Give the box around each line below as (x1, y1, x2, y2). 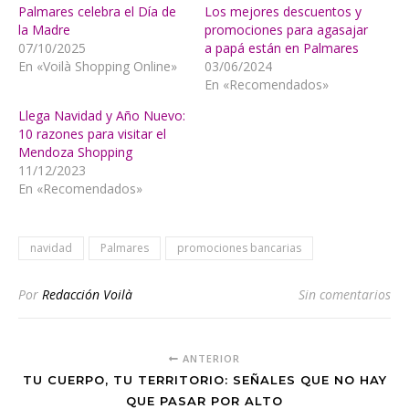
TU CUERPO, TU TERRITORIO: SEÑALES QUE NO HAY (22, 372, 387, 388)
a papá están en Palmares (204, 39, 359, 58)
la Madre (18, 21, 70, 39)
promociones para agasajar (204, 21, 368, 39)
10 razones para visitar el (18, 125, 166, 143)
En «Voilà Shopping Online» (18, 58, 177, 76)
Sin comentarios (299, 286, 391, 304)
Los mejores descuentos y (204, 3, 362, 21)
